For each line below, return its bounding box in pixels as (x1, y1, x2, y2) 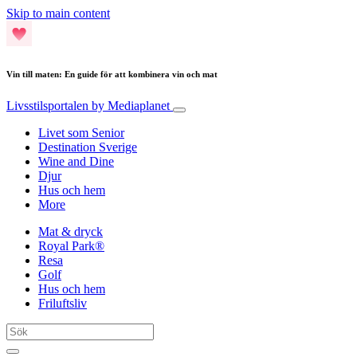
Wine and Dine (38, 154, 114, 168)
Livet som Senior (38, 125, 124, 139)
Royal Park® (38, 238, 104, 253)
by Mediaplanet (92, 98, 170, 112)
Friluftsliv (38, 296, 87, 310)
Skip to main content (6, 6, 110, 20)
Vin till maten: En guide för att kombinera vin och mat (6, 69, 218, 79)
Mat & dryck (38, 224, 103, 238)
